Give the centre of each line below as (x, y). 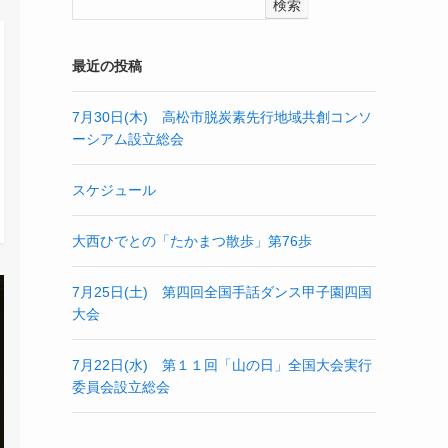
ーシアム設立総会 (128, 139)
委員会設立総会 (121, 387)
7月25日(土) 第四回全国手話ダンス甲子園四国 (222, 292)
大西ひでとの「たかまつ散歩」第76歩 (192, 241)
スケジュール (114, 190)
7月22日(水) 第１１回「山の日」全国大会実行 (222, 365)
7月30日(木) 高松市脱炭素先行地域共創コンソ (222, 117)
